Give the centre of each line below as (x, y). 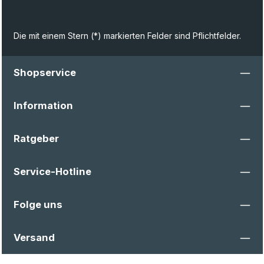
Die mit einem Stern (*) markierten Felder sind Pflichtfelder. (127, 36)
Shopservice (44, 73)
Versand (34, 238)
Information (43, 106)
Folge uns (38, 205)
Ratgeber (36, 139)
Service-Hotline (52, 172)
